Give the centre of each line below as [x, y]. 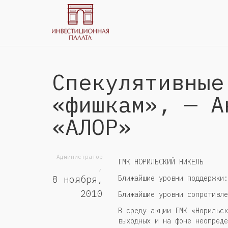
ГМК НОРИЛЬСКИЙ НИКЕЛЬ [161, 162]
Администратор [80, 157]
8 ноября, [78, 179]
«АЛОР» [92, 126]
